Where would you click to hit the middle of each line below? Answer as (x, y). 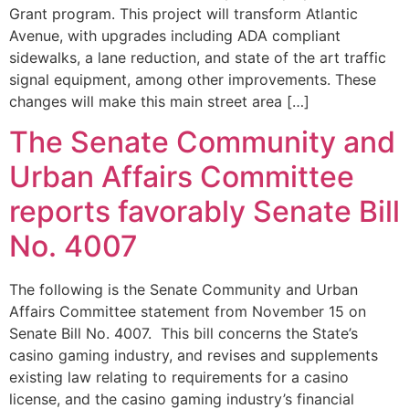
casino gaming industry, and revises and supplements (194, 356)
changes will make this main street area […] (159, 101)
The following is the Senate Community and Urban (184, 290)
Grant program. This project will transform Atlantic (184, 14)
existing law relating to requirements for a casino (179, 378)
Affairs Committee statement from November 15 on (188, 312)
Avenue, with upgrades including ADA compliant (175, 36)
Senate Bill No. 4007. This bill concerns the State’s (184, 334)
